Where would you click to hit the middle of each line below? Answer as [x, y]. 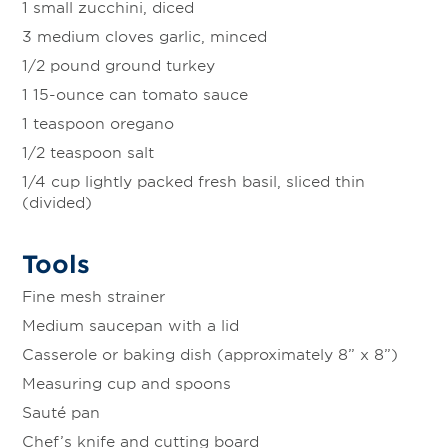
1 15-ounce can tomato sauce [135, 94]
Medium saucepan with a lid [130, 325]
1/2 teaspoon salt [88, 152]
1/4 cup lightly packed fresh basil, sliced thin [193, 181]
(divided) [57, 202]
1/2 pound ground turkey [118, 65]
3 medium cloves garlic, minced [144, 36]
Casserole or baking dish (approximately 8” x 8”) [210, 354]
